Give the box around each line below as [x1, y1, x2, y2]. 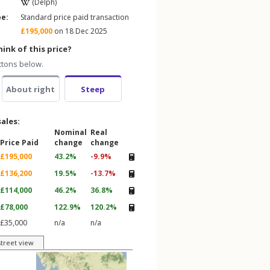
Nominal [54, 127, 87, 137]
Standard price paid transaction [20, 12, 129, 22]
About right [6, 84, 55, 95]
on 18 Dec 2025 [52, 26, 107, 36]
